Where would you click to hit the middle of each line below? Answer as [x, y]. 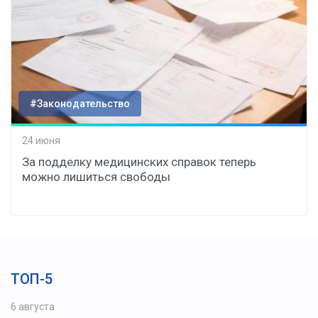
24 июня [41, 141]
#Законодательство [80, 103]
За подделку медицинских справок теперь [139, 161]
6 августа [33, 306]
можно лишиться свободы [96, 176]
